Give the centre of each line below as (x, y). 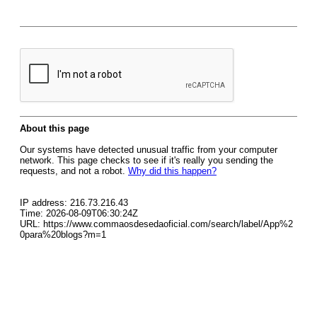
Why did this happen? (172, 171)
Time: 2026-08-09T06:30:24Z (79, 213)
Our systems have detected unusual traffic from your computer (149, 150)
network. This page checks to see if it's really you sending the (146, 160)
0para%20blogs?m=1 (63, 235)
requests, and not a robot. (74, 171)
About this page (54, 128)
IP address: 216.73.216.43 (74, 203)
